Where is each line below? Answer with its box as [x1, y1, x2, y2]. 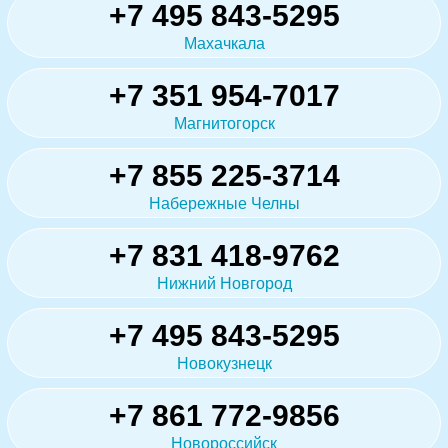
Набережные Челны [148, 194, 300, 212]
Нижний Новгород [156, 274, 292, 292]
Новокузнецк [176, 354, 272, 372]
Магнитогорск [173, 114, 275, 132]
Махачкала [183, 34, 265, 52]
